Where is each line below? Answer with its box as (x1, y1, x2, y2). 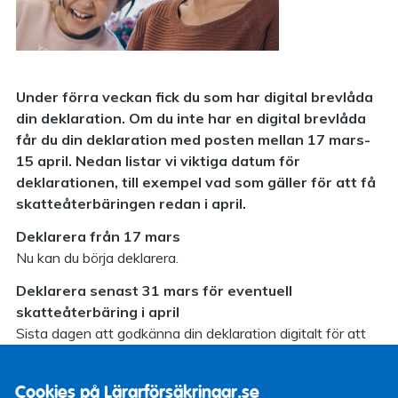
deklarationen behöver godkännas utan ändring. (16, 366, 317, 385)
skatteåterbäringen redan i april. (16, 195, 246, 213)
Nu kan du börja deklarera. (16, 248, 179, 267)
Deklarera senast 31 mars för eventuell (16, 281, 292, 299)
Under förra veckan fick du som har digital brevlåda (16, 88, 373, 107)
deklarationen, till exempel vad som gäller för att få (16, 173, 376, 192)
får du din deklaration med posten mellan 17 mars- (16, 131, 370, 149)
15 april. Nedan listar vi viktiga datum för (16, 152, 300, 171)
